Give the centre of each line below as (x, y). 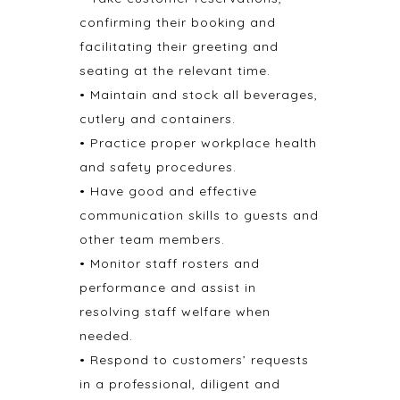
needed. (106, 336)
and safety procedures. (158, 167)
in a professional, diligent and (180, 384)
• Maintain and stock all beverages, (199, 95)
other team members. (152, 239)
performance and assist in (168, 287)
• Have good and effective (168, 191)
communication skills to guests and (199, 215)
